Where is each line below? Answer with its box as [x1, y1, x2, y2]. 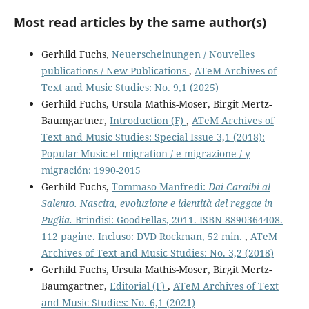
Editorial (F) [109, 279, 168, 293]
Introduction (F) [109, 114, 186, 128]
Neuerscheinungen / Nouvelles [111, 48, 255, 61]
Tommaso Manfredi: [111, 180, 208, 194]
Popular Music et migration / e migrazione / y [41, 147, 250, 161]
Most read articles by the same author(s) [13, 14, 266, 31]
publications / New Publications [41, 64, 189, 78]
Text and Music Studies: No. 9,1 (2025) [41, 81, 219, 94]
